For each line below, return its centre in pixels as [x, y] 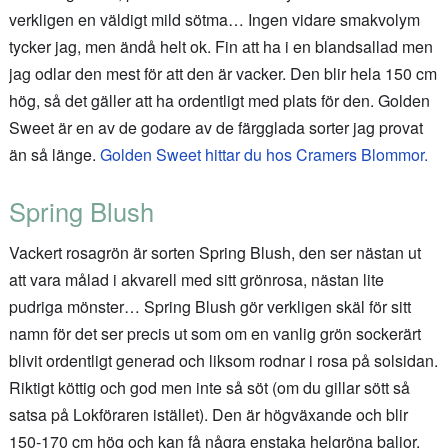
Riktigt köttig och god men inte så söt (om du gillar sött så [209, 388]
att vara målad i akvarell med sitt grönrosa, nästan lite [196, 280]
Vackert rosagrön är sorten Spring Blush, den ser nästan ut [214, 253]
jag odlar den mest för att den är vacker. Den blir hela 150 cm [222, 74]
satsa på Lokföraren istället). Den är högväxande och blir [208, 415]
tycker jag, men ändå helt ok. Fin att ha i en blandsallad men [220, 47]
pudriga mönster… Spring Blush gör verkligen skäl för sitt [209, 307]
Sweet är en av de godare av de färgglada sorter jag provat [215, 128]
